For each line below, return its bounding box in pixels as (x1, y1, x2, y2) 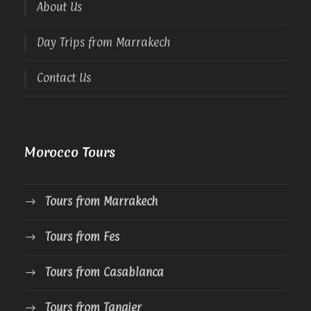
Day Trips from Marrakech (37, 35, 170, 49)
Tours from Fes (45, 229, 119, 244)
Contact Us (37, 70, 91, 85)
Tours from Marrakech (45, 194, 158, 208)
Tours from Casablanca (45, 264, 164, 279)
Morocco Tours (24, 142, 115, 161)
